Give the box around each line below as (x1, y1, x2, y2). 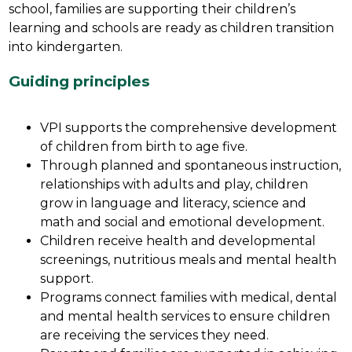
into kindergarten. (9, 38, 126, 54)
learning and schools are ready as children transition (9, 20, 335, 35)
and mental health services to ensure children (40, 308, 331, 324)
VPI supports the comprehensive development (40, 119, 338, 135)
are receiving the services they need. (40, 327, 269, 343)
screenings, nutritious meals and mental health (40, 251, 337, 267)
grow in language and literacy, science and (40, 195, 307, 211)
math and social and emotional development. (40, 214, 325, 229)
